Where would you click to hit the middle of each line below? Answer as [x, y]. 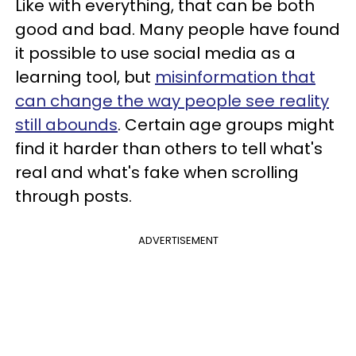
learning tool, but [85, 77]
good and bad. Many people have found [178, 29]
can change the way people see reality [172, 101]
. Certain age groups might [226, 125]
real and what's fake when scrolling [157, 172]
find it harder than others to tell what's [169, 149]
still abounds [66, 125]
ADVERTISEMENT [178, 240]
